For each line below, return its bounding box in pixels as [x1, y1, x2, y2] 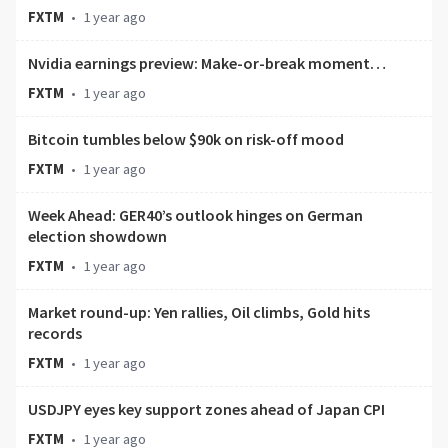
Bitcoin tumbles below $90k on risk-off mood [28, 129, 344, 150]
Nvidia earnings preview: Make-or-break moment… [28, 53, 386, 74]
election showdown [28, 226, 167, 247]
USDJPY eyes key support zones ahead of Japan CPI [28, 399, 385, 420]
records [28, 323, 82, 344]
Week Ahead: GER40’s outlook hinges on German [28, 205, 363, 226]
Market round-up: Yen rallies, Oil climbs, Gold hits [28, 302, 370, 323]
